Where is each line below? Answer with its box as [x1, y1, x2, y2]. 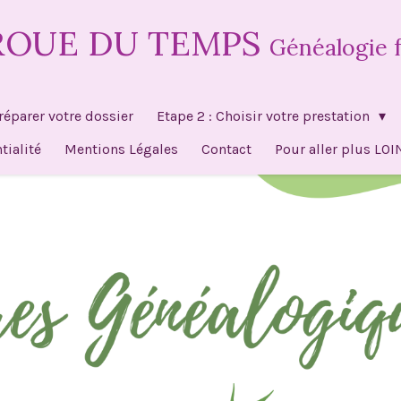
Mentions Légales [64, 141, 178, 158]
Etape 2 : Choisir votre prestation [157, 107, 373, 124]
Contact [201, 141, 252, 158]
